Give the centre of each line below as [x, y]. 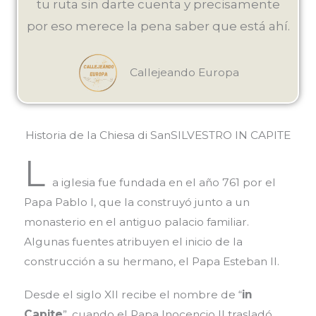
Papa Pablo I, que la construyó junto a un [136, 202]
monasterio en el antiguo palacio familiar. [136, 222]
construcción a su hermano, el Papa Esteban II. [151, 262]
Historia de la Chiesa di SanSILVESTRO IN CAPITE [158, 135]
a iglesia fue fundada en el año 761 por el [164, 183]
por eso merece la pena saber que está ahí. [158, 26]
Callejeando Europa [184, 73]
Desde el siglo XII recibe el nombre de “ [133, 294]
